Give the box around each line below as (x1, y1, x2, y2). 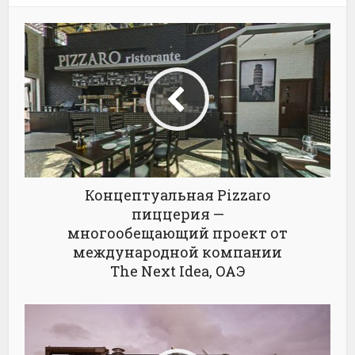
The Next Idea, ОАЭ (110, 261, 245, 281)
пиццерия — (131, 204, 224, 223)
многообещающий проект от (67, 223, 288, 242)
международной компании (73, 242, 282, 261)
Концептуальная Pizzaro (85, 185, 270, 204)
